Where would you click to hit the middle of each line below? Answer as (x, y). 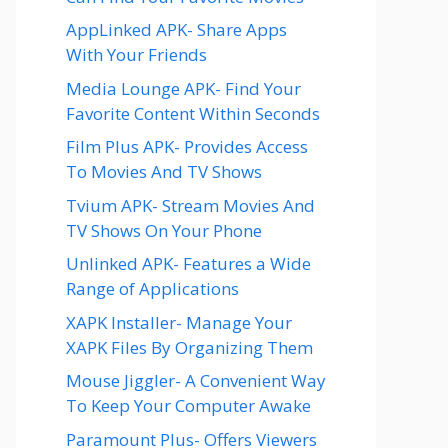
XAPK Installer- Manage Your (179, 322)
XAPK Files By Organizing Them (189, 347)
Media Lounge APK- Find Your (183, 88)
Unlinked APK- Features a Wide (188, 263)
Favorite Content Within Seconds (193, 113)
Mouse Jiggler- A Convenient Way (196, 380)
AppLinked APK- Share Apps (176, 29)
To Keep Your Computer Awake (188, 405)
